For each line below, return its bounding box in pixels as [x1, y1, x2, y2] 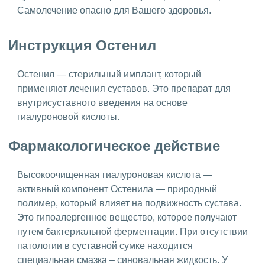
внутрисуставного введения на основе [17, 97, 188, 108]
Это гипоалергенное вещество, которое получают [17, 212, 237, 222]
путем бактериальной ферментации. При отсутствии [17, 226, 248, 237]
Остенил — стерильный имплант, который [17, 69, 201, 79]
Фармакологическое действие [8, 137, 220, 154]
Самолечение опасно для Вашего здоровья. [17, 5, 211, 15]
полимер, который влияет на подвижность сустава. [17, 198, 241, 208]
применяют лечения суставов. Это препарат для [17, 83, 231, 93]
